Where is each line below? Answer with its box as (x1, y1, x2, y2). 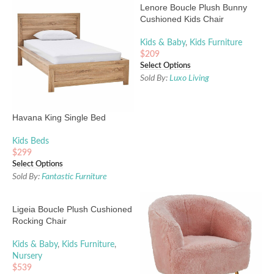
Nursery (12, 251, 42, 261)
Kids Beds (12, 137, 49, 146)
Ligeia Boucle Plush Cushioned (12, 204, 132, 214)
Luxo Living (169, 73, 209, 83)
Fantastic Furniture (42, 172, 107, 181)
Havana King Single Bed (12, 113, 106, 123)
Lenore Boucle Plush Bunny (140, 2, 247, 13)
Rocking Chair (12, 215, 67, 226)
